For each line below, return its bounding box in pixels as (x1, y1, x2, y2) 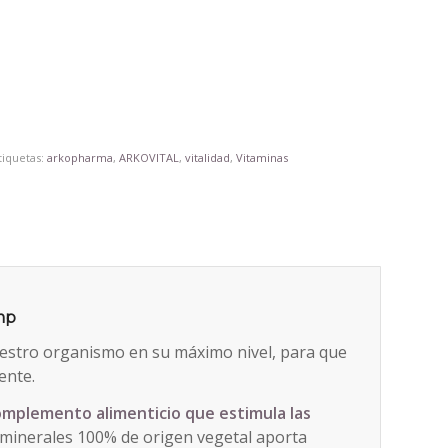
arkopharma (47, 149, 114, 165)
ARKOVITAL (119, 149, 180, 165)
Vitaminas (236, 149, 289, 165)
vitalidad (185, 149, 231, 165)
